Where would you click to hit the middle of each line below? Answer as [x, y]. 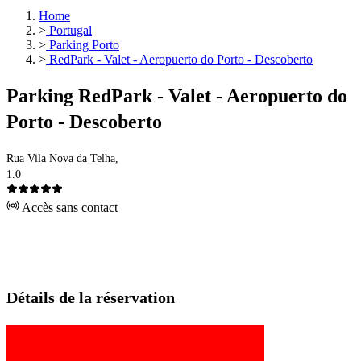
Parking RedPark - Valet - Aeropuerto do [177, 96]
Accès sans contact [68, 208]
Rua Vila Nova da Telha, [62, 159]
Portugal [69, 31]
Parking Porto [83, 45]
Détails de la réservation [91, 298]
